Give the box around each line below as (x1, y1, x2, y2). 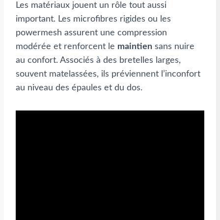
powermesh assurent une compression (16, 28, 167, 38)
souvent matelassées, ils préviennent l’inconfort (16, 70, 200, 79)
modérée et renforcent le (16, 42, 117, 52)
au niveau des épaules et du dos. (16, 83, 142, 93)
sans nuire (152, 42, 194, 52)
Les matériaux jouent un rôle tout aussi (16, 1, 166, 10)
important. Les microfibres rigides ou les (16, 15, 171, 24)
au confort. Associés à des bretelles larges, (16, 56, 181, 65)
